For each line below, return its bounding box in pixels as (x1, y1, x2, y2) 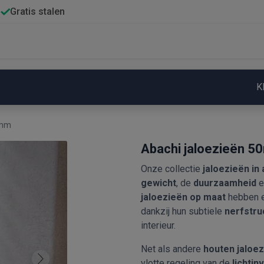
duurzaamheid (193, 177, 256, 189)
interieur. (141, 220, 176, 231)
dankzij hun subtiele (141, 206, 225, 217)
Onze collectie (141, 163, 203, 174)
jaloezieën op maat (141, 192, 226, 203)
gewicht (141, 177, 176, 189)
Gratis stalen (9, 5, 65, 17)
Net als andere (141, 243, 203, 255)
